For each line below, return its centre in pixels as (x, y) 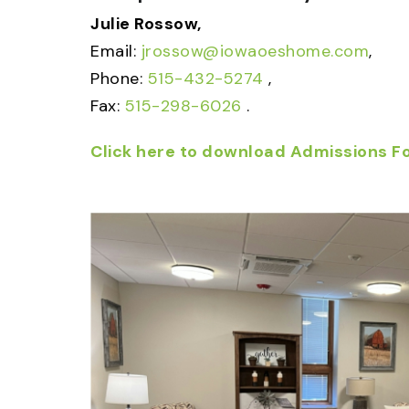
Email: (116, 51)
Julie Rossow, (146, 23)
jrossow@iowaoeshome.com (255, 51)
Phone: (119, 78)
